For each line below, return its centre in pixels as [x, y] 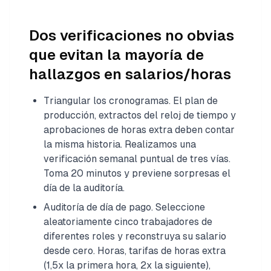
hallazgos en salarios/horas [130, 74]
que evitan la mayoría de [116, 54]
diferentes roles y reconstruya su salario [135, 236]
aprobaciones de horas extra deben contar [139, 129]
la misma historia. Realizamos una [120, 144]
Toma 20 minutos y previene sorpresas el [137, 173]
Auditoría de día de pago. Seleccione [124, 207]
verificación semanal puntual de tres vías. [137, 158]
